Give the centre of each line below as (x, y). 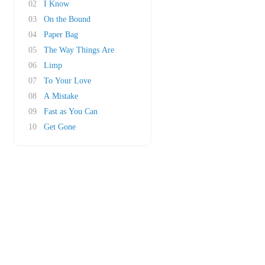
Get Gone (60, 127)
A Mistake (61, 96)
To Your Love (67, 81)
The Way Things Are (79, 50)
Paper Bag (61, 35)
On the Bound (67, 19)
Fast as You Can (71, 112)
